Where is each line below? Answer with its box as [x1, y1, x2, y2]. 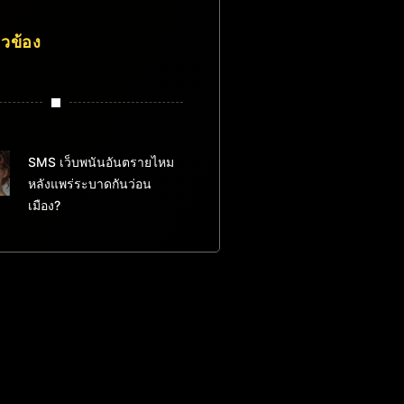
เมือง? [27, 197, 60, 213]
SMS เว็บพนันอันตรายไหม [27, 153, 174, 170]
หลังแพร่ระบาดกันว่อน [27, 175, 151, 191]
